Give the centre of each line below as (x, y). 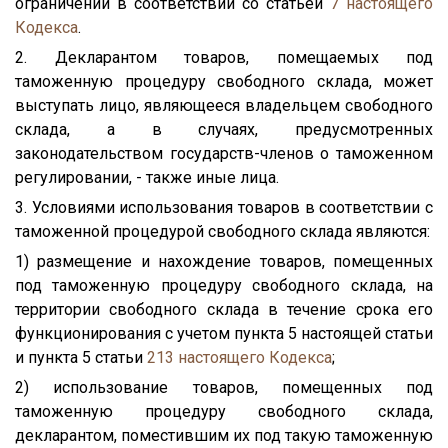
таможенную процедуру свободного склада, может (224, 81)
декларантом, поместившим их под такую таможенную (224, 435)
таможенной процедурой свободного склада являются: (222, 231)
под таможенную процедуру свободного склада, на (224, 285)
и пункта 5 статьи (81, 357)
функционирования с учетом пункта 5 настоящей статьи (224, 333)
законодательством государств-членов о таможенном (224, 153)
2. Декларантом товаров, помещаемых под (224, 57)
